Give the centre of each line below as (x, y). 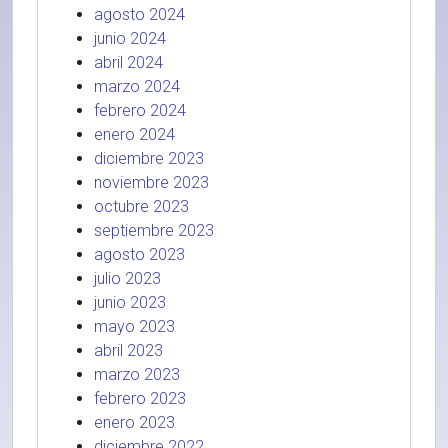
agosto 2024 (139, 14)
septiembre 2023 (154, 230)
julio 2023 (127, 278)
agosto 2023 (139, 254)
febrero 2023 (140, 398)
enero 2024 (134, 134)
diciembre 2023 (149, 158)
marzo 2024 (137, 86)
